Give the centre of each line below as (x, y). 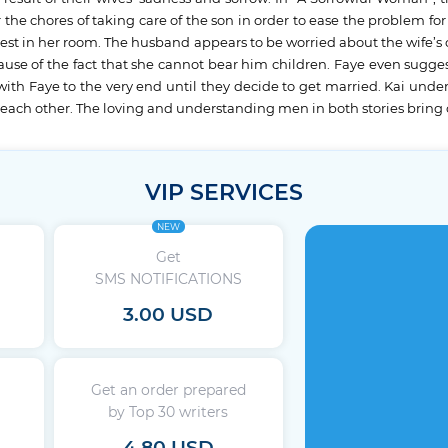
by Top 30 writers (168, 412)
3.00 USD (168, 315)
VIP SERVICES (224, 192)
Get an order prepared (168, 390)
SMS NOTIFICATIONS (168, 279)
